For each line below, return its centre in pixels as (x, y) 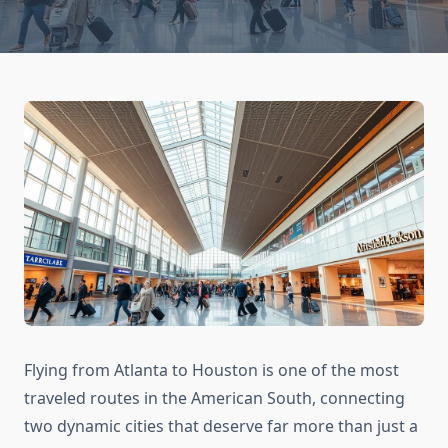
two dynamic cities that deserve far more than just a (221, 426)
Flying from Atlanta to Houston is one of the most (211, 370)
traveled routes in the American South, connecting (214, 398)
